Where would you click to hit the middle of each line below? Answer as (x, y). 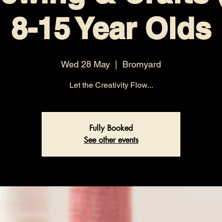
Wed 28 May (85, 64)
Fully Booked (111, 128)
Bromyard (142, 64)
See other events (111, 140)
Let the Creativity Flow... (111, 85)
